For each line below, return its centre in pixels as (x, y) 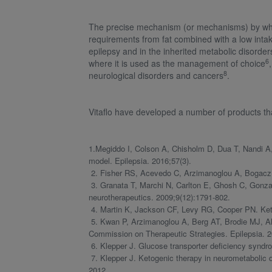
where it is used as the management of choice (177, 63)
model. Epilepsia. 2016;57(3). (140, 161)
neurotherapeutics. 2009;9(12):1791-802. (160, 197)
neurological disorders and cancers (156, 75)
